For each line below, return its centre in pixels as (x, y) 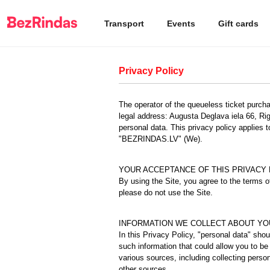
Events (181, 23)
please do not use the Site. (166, 193)
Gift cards (238, 23)
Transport (124, 23)
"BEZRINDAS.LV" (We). (161, 139)
